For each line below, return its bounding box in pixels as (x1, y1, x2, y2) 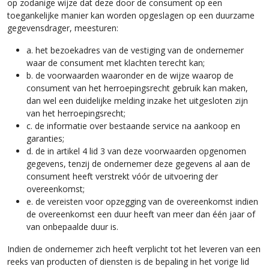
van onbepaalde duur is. (26, 220, 118, 232)
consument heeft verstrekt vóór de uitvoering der (26, 170, 218, 181)
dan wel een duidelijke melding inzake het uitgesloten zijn (26, 94, 248, 106)
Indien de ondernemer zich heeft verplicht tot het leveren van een (7, 243, 261, 254)
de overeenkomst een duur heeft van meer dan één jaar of (26, 208, 255, 219)
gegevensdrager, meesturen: (7, 22, 118, 33)
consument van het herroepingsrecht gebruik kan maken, (26, 82, 248, 93)
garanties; (26, 132, 64, 144)
